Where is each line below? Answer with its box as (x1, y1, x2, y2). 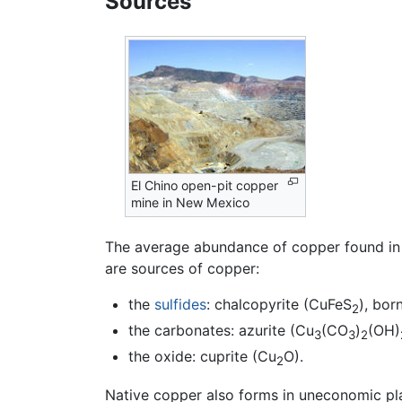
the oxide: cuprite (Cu (127, 346, 276, 365)
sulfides (153, 295, 206, 314)
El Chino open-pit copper (131, 178, 279, 194)
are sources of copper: (105, 259, 259, 278)
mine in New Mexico (131, 195, 250, 211)
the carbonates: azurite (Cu (127, 320, 314, 339)
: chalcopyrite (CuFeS (205, 295, 352, 314)
